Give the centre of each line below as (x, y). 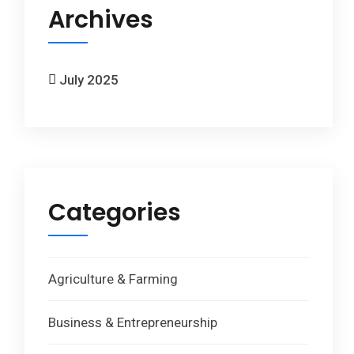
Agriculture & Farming (113, 279)
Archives (101, 20)
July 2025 (89, 80)
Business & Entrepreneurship (133, 323)
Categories (115, 213)
